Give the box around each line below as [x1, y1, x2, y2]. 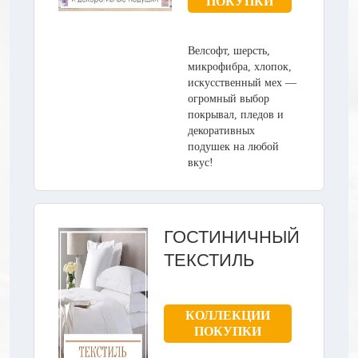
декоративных [188, 124, 255, 137]
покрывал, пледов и [188, 108, 284, 121]
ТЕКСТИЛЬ [164, 249, 254, 270]
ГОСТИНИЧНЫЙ [164, 226, 300, 247]
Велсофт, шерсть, [188, 44, 270, 57]
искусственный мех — [188, 76, 296, 89]
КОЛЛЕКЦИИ [185, 308, 270, 322]
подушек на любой [188, 140, 279, 153]
